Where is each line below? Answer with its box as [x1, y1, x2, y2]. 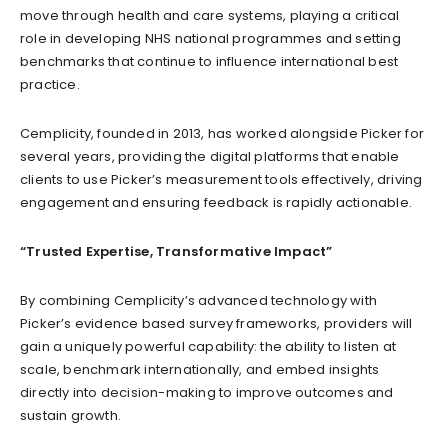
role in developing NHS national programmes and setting [20, 28, 401, 48]
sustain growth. [20, 405, 121, 425]
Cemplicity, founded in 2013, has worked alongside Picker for [20, 123, 425, 143]
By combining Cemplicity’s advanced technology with [20, 290, 378, 310]
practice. [20, 74, 80, 94]
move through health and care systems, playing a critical [20, 5, 400, 25]
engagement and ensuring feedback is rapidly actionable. [20, 192, 413, 212]
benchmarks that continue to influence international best [20, 51, 399, 71]
